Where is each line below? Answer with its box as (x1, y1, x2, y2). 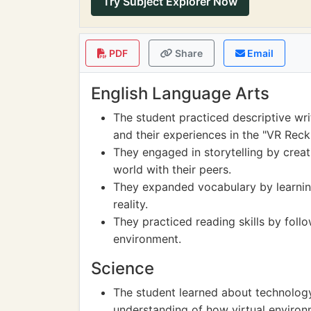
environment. (113, 232, 181, 246)
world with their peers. (113, 162, 231, 176)
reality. (113, 197, 148, 211)
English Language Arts (91, 83, 269, 103)
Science (91, 258, 154, 278)
